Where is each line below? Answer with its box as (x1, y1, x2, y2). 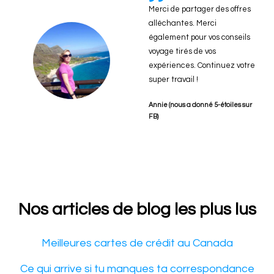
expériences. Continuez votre (149, 61, 255, 70)
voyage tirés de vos (149, 46, 216, 56)
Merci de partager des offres (149, 4, 251, 13)
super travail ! (149, 75, 198, 84)
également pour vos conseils (149, 32, 250, 42)
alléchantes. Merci (149, 18, 217, 28)
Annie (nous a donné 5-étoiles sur (149, 101, 252, 108)
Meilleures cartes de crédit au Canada (41, 237, 233, 249)
